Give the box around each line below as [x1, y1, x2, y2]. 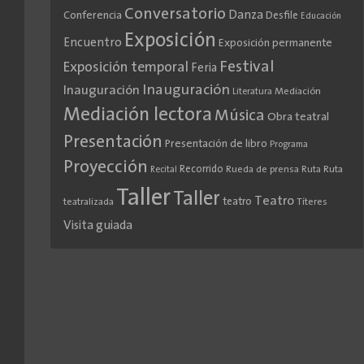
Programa [269, 140, 308, 150]
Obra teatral [266, 111, 329, 124]
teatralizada [63, 197, 114, 208]
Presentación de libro [164, 139, 267, 150]
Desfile [265, 11, 298, 22]
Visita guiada [63, 219, 132, 233]
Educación [300, 12, 341, 22]
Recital [149, 166, 177, 175]
